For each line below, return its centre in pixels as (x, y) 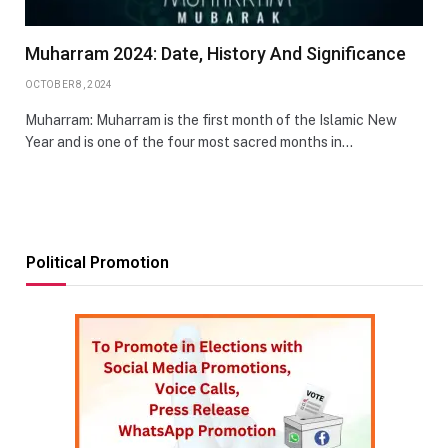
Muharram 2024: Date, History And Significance (215, 53)
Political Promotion (97, 262)
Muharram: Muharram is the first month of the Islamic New (211, 119)
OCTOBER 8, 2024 (69, 84)
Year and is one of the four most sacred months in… (189, 141)
